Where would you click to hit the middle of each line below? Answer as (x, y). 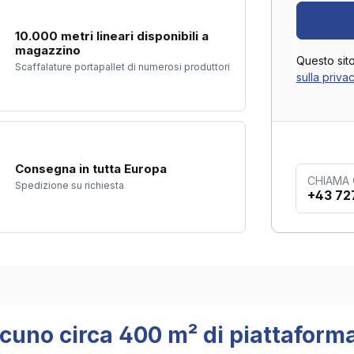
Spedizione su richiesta (69, 185)
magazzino (47, 51)
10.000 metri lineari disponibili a (111, 36)
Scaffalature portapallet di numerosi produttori (122, 67)
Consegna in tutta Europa (90, 168)
